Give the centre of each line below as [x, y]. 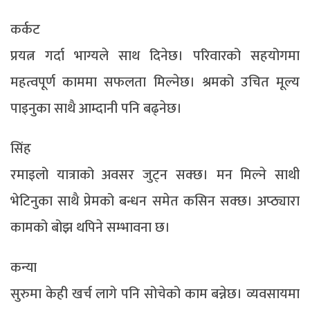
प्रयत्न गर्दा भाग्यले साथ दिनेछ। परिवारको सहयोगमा [155, 56]
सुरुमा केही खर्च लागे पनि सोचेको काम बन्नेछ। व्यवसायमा [155, 294]
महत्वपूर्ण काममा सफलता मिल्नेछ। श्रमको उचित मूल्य [155, 82]
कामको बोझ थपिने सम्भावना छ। [90, 227]
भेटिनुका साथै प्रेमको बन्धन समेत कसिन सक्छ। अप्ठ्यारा [155, 201]
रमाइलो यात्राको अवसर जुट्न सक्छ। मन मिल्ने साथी [155, 175]
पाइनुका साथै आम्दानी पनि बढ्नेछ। [96, 108]
